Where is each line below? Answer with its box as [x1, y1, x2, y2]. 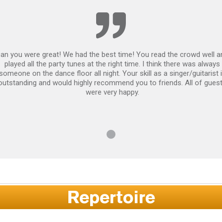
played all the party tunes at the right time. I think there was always [4, 59, 220, 69]
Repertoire [67, 187, 155, 208]
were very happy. [85, 88, 139, 97]
